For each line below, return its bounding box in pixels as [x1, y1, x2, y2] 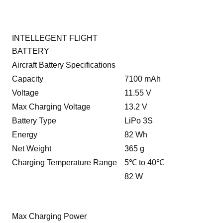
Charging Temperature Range [12, 158, 117, 167]
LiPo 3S [124, 116, 153, 125]
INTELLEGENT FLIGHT [12, 34, 98, 43]
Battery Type [12, 116, 57, 125]
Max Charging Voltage [12, 103, 91, 111]
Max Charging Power [12, 212, 87, 221]
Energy [12, 130, 38, 139]
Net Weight [12, 144, 52, 153]
